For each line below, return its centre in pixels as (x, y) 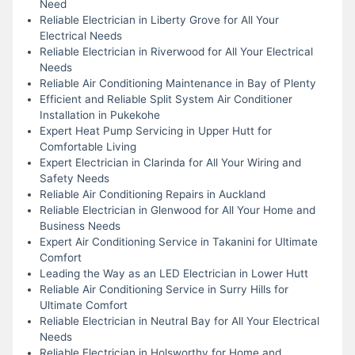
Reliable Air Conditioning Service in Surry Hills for (164, 289)
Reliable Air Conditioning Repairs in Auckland (152, 194)
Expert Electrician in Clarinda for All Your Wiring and (170, 162)
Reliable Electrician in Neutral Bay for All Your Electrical (179, 321)
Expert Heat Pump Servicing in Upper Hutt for (155, 130)
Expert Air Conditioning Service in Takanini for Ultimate (178, 241)
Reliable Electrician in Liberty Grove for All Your (159, 19)
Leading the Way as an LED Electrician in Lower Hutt (174, 273)
